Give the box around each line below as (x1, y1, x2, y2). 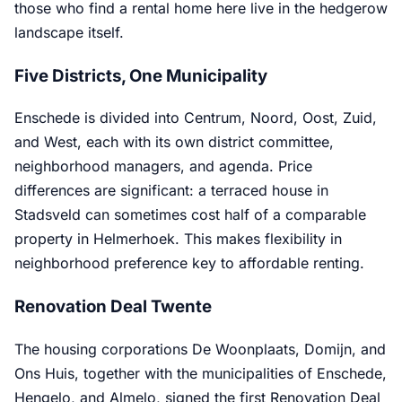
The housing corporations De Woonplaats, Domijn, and (14, 339, 386, 358)
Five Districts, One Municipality (14, 65, 267, 86)
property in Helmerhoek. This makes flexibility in (14, 230, 342, 249)
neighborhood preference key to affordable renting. (14, 254, 364, 273)
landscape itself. (14, 22, 124, 41)
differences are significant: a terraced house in (14, 181, 328, 200)
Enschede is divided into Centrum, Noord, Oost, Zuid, (14, 109, 377, 127)
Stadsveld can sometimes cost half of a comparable (14, 205, 366, 224)
